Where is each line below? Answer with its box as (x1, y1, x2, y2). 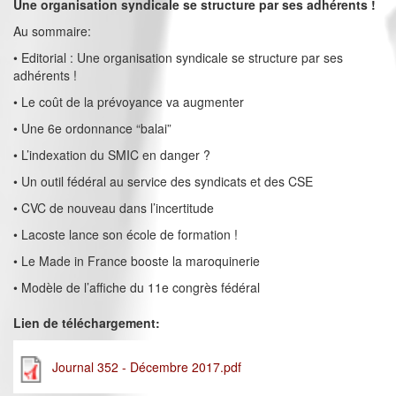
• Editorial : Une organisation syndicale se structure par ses (13, 49, 343, 67)
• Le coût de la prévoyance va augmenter (13, 93, 244, 111)
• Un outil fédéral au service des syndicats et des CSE (13, 172, 313, 191)
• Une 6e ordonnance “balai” (13, 119, 171, 138)
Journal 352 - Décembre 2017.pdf (52, 358, 241, 377)
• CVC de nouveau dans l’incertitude (13, 199, 214, 217)
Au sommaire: (13, 22, 91, 41)
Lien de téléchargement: (13, 314, 164, 332)
